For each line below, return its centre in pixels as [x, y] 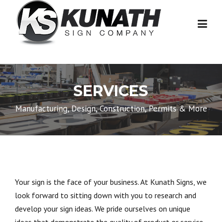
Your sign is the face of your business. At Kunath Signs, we [111, 182]
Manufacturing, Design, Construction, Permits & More [111, 109]
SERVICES [111, 91]
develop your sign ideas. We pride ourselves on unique [103, 209]
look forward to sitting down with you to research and [106, 195]
